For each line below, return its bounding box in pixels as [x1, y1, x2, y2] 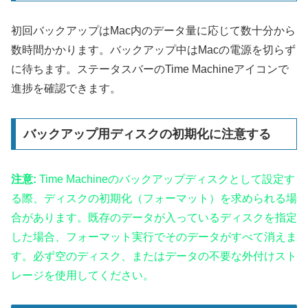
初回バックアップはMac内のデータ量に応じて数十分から [11, 25, 296, 37]
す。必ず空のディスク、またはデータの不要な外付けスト [11, 250, 297, 262]
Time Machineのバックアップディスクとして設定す [36, 173, 295, 185]
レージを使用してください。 [11, 269, 154, 281]
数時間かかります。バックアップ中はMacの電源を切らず [11, 44, 296, 56]
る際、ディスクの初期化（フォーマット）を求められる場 [11, 192, 297, 204]
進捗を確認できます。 [11, 82, 121, 95]
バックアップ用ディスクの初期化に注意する [23, 126, 271, 141]
